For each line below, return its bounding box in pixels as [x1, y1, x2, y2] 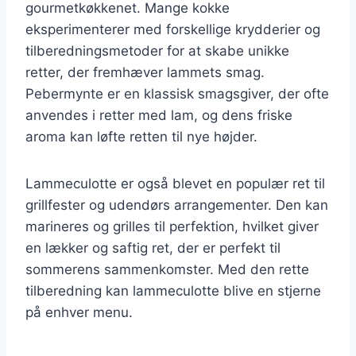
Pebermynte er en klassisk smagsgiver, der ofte [25, 85, 329, 102]
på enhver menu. [25, 304, 133, 320]
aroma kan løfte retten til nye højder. [25, 128, 257, 145]
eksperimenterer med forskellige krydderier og [25, 21, 320, 37]
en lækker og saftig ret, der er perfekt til [25, 239, 281, 256]
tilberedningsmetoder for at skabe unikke [25, 42, 289, 59]
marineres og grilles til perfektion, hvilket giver [25, 218, 319, 234]
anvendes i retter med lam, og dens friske [25, 106, 292, 123]
